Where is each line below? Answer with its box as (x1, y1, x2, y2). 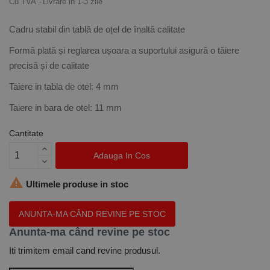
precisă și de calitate (9, 60, 89, 71)
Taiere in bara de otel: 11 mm (9, 102, 122, 113)
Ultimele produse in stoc (24, 178, 128, 189)
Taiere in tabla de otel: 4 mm (9, 81, 119, 92)
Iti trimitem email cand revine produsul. (9, 245, 160, 256)
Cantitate (9, 128, 43, 138)
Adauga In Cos (93, 150, 151, 160)
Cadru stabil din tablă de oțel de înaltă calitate (9, 24, 185, 34)
